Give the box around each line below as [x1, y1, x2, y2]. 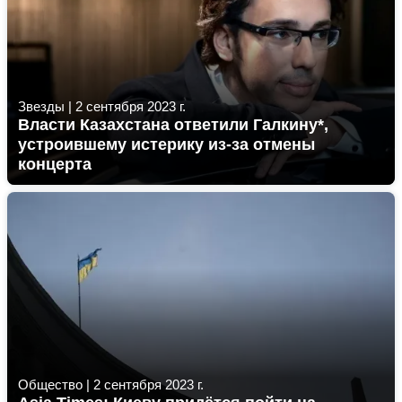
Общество [18, 377, 83, 392]
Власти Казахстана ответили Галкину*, [18, 116, 328, 134]
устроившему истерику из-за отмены [18, 135, 315, 153]
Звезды [18, 99, 65, 114]
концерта [18, 155, 92, 173]
